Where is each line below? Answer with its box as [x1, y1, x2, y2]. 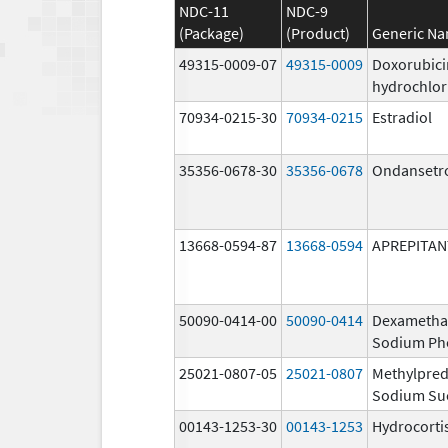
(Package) [179, 22, 244, 43]
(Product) [286, 22, 350, 43]
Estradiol [372, 106, 432, 127]
